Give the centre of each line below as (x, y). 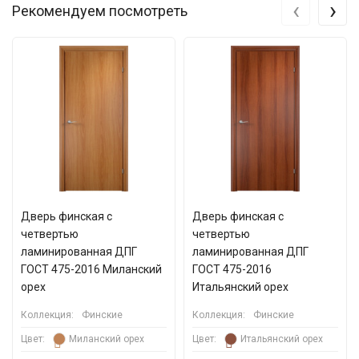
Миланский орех (107, 339)
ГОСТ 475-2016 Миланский (91, 269)
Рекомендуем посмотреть (100, 11)
